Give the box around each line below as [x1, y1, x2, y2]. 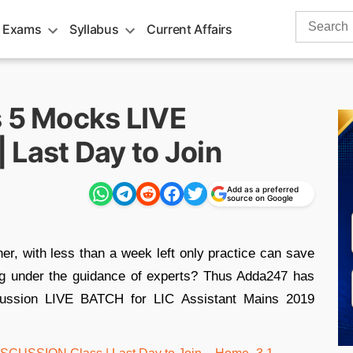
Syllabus [69, 21, 119, 37]
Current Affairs [147, 21, 232, 37]
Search [295, 13, 336, 26]
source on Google [227, 193, 293, 203]
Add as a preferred [227, 184, 299, 194]
